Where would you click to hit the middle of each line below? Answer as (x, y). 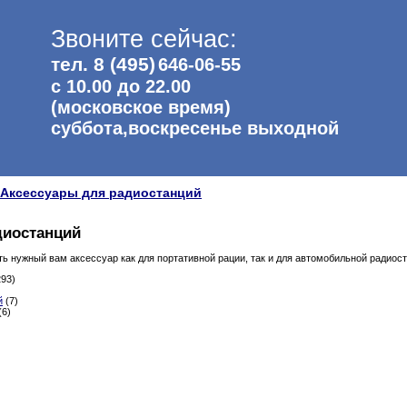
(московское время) (141, 107)
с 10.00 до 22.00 (121, 86)
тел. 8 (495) (103, 65)
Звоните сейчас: (144, 39)
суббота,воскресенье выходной (195, 128)
